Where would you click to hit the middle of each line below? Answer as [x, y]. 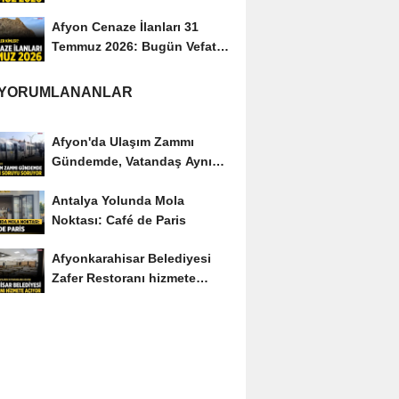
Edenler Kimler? [99, 65]
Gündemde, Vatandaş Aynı [131, 161]
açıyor [70, 298]
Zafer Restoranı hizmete [123, 278]
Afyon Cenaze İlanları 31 [125, 26]
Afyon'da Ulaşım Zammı [122, 141]
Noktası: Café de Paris [118, 220]
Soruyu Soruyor [99, 180]
